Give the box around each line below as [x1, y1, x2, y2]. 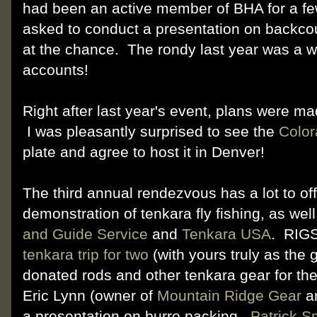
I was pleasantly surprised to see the [23, 123, 279, 139]
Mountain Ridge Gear [157, 287, 301, 304]
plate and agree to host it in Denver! [23, 144, 265, 160]
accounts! [23, 62, 88, 78]
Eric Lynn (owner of [23, 287, 157, 304]
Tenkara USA [182, 226, 271, 242]
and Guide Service [23, 226, 148, 242]
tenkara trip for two [23, 246, 149, 263]
